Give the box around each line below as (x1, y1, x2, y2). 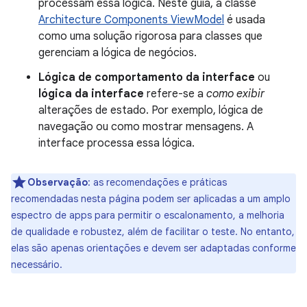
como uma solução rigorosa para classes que (38, 29, 262, 43)
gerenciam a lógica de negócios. (38, 46, 197, 60)
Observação (27, 176, 88, 188)
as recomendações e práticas (90, 176, 227, 188)
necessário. (11, 258, 62, 271)
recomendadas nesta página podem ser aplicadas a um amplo (11, 193, 291, 205)
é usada (224, 13, 265, 27)
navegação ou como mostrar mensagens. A (38, 120, 254, 134)
